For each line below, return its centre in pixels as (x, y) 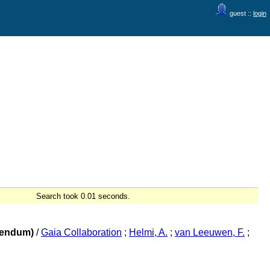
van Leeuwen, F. (210, 233)
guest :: (240, 13)
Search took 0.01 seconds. (83, 196)
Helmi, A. (148, 233)
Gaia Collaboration (81, 233)
